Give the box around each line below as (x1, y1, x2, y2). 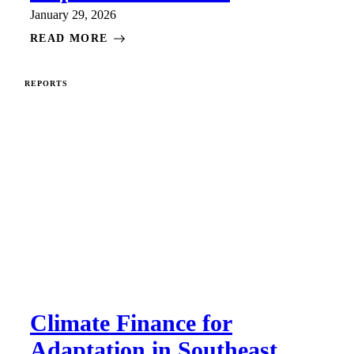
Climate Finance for (30, 309, 232, 336)
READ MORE (30, 32, 108, 44)
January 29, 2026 (30, 7, 116, 21)
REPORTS (24, 78, 68, 88)
